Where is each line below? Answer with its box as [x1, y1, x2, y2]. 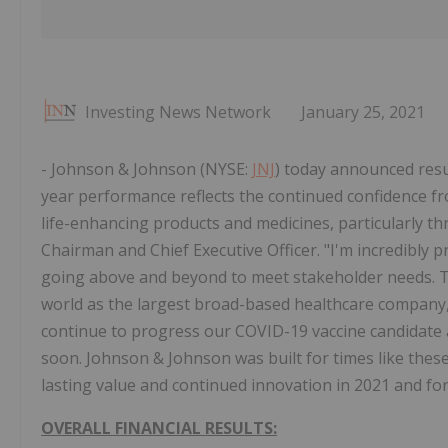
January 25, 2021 [301, 101, 425, 124]
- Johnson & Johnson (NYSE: [41, 158, 252, 181]
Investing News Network [85, 101, 271, 124]
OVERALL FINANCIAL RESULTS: [41, 417, 277, 440]
